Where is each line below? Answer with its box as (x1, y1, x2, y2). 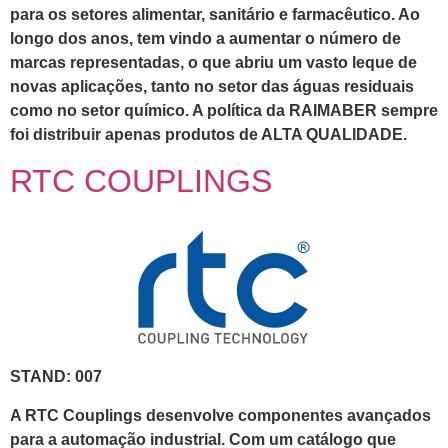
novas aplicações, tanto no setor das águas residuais (10, 78, 414, 96)
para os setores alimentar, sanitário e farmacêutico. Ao (10, 6, 420, 24)
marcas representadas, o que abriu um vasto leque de (10, 54, 417, 72)
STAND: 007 (10, 368, 102, 386)
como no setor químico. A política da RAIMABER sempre (10, 102, 438, 120)
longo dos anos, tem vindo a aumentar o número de (10, 30, 401, 48)
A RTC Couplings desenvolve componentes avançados (10, 406, 431, 424)
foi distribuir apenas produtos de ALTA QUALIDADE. (10, 126, 407, 144)
